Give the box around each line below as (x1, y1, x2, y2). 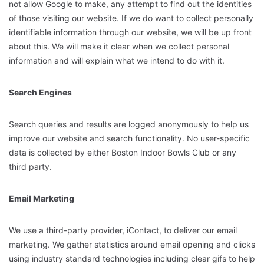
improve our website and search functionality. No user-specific (9, 133, 250, 143)
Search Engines (9, 87, 74, 97)
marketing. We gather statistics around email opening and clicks (9, 239, 255, 249)
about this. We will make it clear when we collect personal (9, 41, 229, 51)
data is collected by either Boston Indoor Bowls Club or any (9, 147, 236, 157)
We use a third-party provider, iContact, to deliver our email (9, 225, 237, 235)
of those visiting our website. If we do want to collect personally (9, 12, 253, 23)
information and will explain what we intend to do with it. (9, 55, 227, 65)
